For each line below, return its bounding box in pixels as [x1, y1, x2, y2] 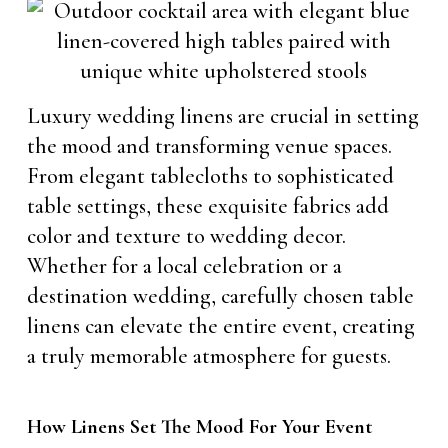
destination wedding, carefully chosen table [26, 283, 414, 309]
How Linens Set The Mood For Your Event [26, 415, 372, 439]
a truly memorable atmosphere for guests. [26, 343, 391, 369]
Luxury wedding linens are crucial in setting [26, 103, 419, 129]
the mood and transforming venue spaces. [26, 133, 392, 159]
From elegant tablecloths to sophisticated [26, 163, 394, 189]
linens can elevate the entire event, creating [26, 313, 415, 339]
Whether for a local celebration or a [26, 253, 342, 279]
